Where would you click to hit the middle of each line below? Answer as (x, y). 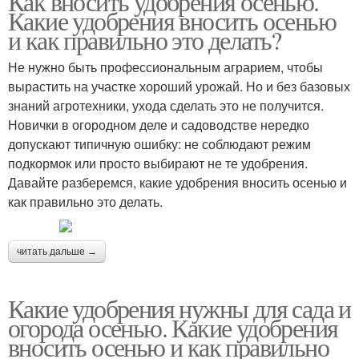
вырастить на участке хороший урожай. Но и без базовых (179, 86)
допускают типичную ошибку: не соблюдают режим (159, 144)
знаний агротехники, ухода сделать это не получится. (166, 105)
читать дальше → (57, 252)
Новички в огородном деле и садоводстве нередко (159, 125)
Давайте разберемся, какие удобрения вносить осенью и (177, 182)
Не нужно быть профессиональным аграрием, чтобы (165, 67)
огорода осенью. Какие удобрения (173, 327)
